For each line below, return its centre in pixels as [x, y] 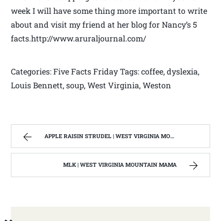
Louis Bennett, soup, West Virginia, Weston [91, 85]
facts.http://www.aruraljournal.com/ [79, 38]
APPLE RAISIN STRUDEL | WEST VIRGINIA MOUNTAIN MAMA [108, 136]
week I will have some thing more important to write [109, 11]
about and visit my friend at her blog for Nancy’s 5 [104, 25]
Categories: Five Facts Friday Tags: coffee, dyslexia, [105, 72]
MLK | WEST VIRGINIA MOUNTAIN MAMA [120, 165]
